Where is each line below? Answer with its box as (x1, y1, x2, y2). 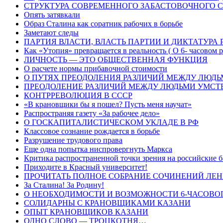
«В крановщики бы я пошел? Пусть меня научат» (24, 100, 192, 109)
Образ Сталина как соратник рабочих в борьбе (24, 19, 183, 28)
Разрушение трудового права (24, 135, 122, 144)
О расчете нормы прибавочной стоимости (24, 64, 167, 73)
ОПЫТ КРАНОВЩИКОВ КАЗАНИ (24, 207, 148, 216)
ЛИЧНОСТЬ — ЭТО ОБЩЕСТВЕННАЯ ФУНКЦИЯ (24, 55, 208, 64)
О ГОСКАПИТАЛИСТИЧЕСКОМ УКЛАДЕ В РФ (24, 117, 199, 126)
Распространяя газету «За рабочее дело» (24, 109, 160, 117)
